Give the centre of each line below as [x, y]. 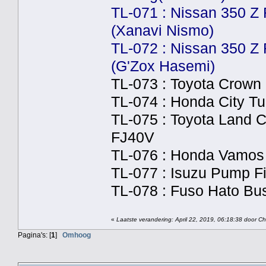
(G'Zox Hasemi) [163, 66]
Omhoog [77, 235]
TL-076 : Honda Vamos [188, 155]
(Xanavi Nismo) [162, 30]
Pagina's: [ [34, 235]
